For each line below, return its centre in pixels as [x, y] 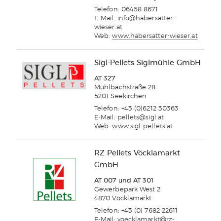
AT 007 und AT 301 [124, 181]
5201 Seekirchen [121, 97]
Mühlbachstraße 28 [125, 88]
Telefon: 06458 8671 [126, 10]
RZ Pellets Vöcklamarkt [137, 153]
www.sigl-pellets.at [143, 127]
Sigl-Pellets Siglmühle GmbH [147, 63]
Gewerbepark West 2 [128, 190]
